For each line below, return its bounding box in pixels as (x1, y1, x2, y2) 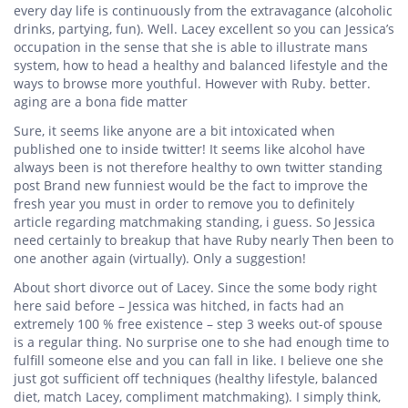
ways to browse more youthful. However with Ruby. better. (14, 74, 371, 92)
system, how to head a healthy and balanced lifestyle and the (14, 56, 388, 74)
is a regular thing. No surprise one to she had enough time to (14, 332, 389, 351)
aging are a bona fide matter (14, 92, 188, 110)
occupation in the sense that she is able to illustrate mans (14, 37, 368, 56)
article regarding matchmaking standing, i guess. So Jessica (14, 212, 375, 230)
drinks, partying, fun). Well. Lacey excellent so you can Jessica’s (14, 19, 394, 37)
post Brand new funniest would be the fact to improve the (14, 176, 368, 194)
